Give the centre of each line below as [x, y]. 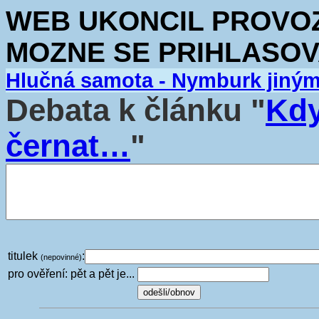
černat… [68, 146]
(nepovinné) [61, 257]
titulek [24, 256]
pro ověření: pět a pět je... [71, 274]
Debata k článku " [136, 110]
